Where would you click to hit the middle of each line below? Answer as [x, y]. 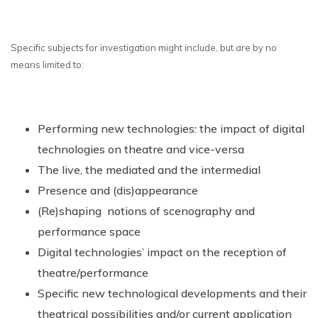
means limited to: [47, 64]
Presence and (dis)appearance [117, 190]
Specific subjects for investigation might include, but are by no [144, 47]
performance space [89, 231]
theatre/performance [93, 272]
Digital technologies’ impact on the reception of [162, 252]
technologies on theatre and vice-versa [141, 149]
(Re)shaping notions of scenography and [146, 210]
